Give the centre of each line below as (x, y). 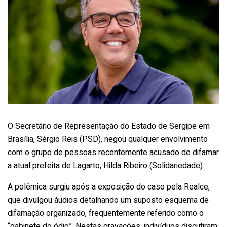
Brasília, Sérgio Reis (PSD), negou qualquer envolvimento (108, 139)
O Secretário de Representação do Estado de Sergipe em (109, 126)
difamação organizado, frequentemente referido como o (106, 213)
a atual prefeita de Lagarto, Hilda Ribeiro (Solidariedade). (106, 165)
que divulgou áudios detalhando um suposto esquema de (108, 200)
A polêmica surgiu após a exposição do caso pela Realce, (109, 187)
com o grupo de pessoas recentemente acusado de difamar (113, 152)
